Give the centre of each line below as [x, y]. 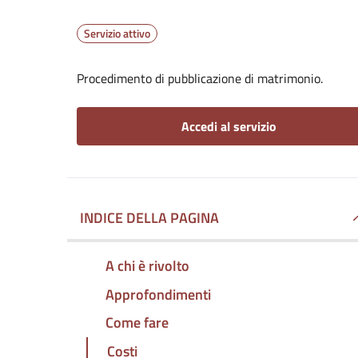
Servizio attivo [117, 33]
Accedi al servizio [229, 126]
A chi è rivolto [147, 265]
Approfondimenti [158, 294]
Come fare [137, 323]
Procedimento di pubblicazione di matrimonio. [200, 78]
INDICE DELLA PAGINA [149, 218]
